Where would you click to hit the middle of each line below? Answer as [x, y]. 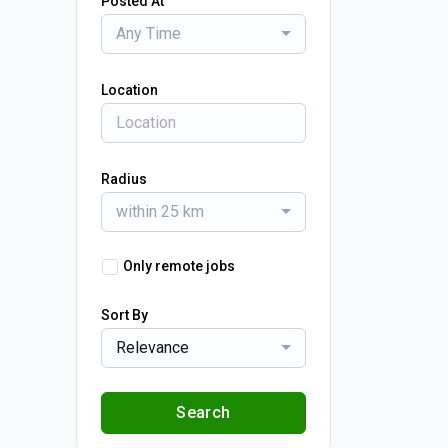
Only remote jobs [179, 266]
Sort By [124, 315]
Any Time [148, 33]
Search [203, 412]
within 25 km [160, 211]
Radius [124, 179]
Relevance [152, 347]
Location [129, 90]
